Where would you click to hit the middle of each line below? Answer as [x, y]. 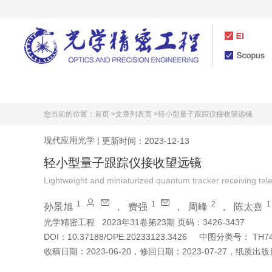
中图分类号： [225, 237]
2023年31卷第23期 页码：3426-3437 [173, 222]
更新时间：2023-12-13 [146, 141]
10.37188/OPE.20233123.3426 [127, 237]
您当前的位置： [69, 114]
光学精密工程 [69, 222]
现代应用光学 [69, 140]
